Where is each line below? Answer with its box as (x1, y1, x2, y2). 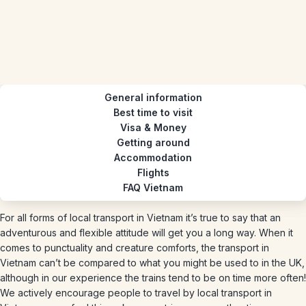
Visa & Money (120, 122, 186, 133)
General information (104, 92, 202, 103)
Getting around (116, 137, 190, 148)
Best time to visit (113, 107, 193, 118)
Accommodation (114, 152, 192, 163)
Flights (137, 167, 169, 178)
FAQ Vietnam (123, 182, 183, 193)
